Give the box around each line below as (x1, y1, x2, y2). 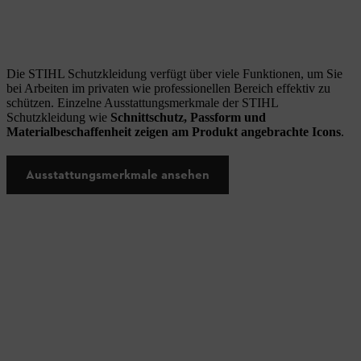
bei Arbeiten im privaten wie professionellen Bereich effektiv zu (6, 81, 330, 95)
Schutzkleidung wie (6, 110, 110, 124)
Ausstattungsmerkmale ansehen (26, 167, 210, 182)
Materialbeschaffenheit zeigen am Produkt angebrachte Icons (6, 125, 341, 139)
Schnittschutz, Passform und (110, 110, 266, 124)
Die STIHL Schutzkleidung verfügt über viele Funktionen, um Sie (6, 67, 342, 81)
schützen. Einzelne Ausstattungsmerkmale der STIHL (6, 96, 278, 110)
